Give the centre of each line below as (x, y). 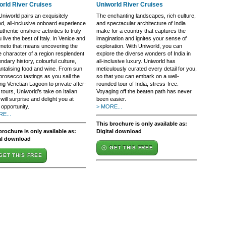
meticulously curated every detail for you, (147, 69)
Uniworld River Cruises (130, 5)
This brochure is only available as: (142, 124)
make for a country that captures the (141, 31)
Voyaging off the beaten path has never (144, 91)
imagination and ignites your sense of (142, 38)
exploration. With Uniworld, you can (139, 46)
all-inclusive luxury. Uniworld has (136, 61)
